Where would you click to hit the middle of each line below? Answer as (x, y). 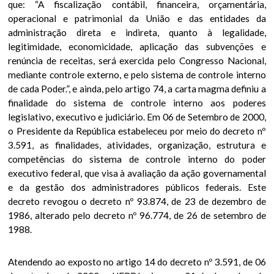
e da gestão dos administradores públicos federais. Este (137, 187)
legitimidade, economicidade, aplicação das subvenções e (137, 47)
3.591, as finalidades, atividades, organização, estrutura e (137, 145)
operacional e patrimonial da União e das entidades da (137, 19)
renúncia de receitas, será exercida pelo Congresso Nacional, (137, 61)
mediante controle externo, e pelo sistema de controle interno (137, 75)
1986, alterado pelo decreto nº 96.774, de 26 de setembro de (137, 216)
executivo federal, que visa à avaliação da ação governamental (137, 173)
